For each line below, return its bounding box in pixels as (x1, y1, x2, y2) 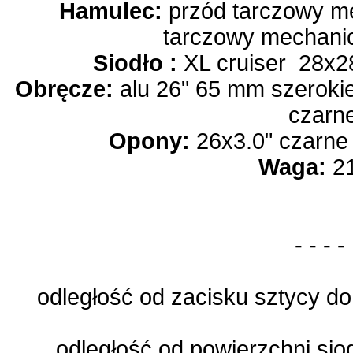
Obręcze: (15, 76, 113, 102)
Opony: (108, 128, 190, 154)
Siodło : (92, 50, 177, 76)
